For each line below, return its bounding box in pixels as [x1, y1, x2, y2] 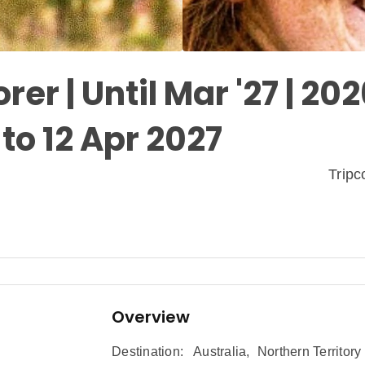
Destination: [112, 345, 183, 359]
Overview [112, 306, 190, 329]
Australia [193, 345, 247, 359]
